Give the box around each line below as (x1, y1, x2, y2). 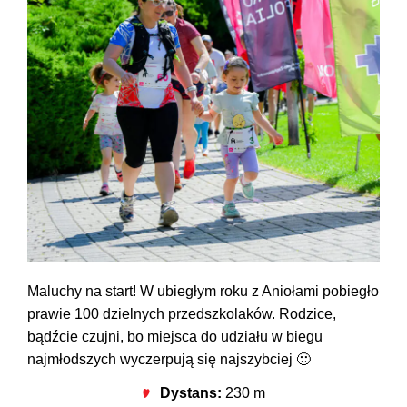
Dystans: (160, 385, 223, 402)
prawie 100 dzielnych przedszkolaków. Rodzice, (27, 305, 336, 322)
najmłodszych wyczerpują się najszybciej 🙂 (27, 351, 311, 367)
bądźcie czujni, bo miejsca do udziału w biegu (27, 328, 323, 344)
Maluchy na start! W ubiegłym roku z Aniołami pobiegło (27, 283, 379, 299)
